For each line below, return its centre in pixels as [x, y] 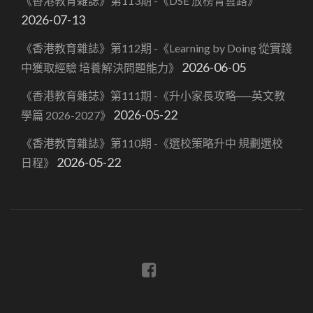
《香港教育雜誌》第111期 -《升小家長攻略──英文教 [153, 95]
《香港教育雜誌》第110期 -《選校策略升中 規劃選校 [152, 143]
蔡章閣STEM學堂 [156, 305]
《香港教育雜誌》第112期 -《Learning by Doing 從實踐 [156, 48]
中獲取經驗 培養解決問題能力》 [100, 67]
